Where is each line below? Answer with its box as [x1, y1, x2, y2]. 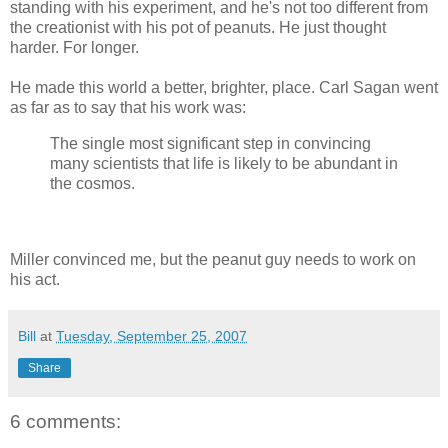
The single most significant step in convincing [50, 134, 371, 152]
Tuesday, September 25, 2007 [56, 327, 247, 344]
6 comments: [10, 410, 121, 432]
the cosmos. [50, 174, 135, 192]
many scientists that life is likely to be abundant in [50, 154, 398, 172]
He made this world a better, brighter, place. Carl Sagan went [10, 79, 438, 96]
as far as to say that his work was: [10, 99, 246, 116]
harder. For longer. [10, 39, 139, 56]
